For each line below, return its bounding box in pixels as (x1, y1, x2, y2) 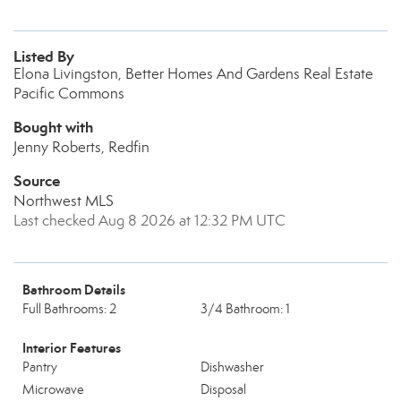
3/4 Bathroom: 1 (200, 301, 290, 317)
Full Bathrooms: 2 (22, 301, 116, 317)
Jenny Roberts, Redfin (13, 138, 149, 157)
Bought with (13, 117, 93, 137)
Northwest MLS (13, 192, 114, 210)
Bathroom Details (22, 281, 125, 298)
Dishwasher (200, 359, 264, 375)
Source (13, 171, 60, 191)
